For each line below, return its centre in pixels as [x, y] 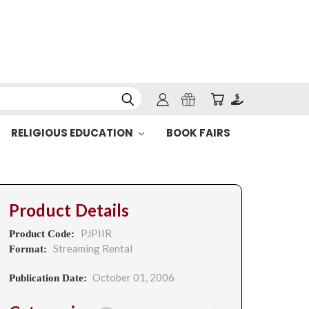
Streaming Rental [92, 248]
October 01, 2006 [133, 277]
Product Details [69, 210]
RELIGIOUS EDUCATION [73, 133]
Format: [29, 249]
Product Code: [43, 234]
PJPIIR [96, 233]
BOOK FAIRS [198, 133]
